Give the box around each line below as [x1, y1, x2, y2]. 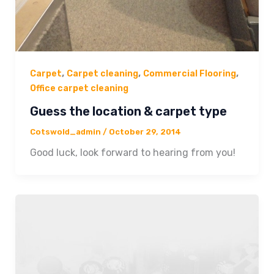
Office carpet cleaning [29, 83, 128, 94]
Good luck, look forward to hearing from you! [29, 146, 235, 158]
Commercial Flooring [143, 68, 236, 80]
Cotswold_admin [29, 127, 103, 136]
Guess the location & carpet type [29, 103, 227, 119]
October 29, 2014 [108, 127, 181, 136]
